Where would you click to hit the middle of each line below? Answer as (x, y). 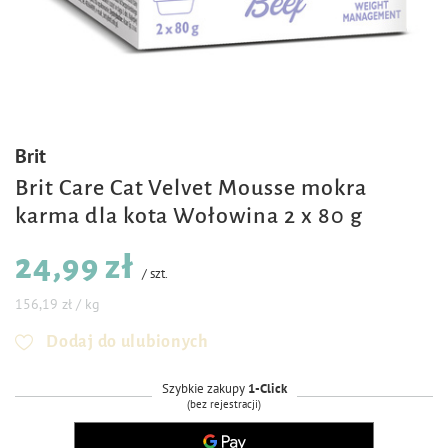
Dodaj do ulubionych (127, 342)
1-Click (267, 388)
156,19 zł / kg (57, 304)
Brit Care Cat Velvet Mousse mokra (191, 188)
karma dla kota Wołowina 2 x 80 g (189, 216)
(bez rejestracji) (224, 404)
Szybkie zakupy (204, 388)
